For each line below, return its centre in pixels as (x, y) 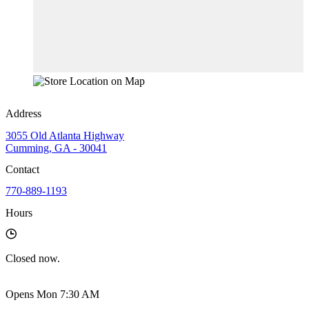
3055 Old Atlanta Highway (65, 135)
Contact (22, 170)
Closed (21, 258)
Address (23, 114)
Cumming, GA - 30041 (56, 148)
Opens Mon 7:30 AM (52, 294)
